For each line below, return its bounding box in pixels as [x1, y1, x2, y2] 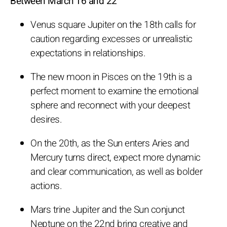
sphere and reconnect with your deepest [30, 98, 190, 112]
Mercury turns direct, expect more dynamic [30, 150, 201, 165]
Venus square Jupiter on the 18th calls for [30, 17, 196, 32]
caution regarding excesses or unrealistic [30, 31, 193, 46]
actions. [30, 178, 62, 193]
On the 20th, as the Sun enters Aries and [30, 136, 189, 150]
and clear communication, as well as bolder [30, 164, 202, 179]
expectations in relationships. [30, 46, 145, 60]
